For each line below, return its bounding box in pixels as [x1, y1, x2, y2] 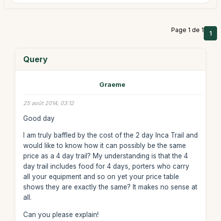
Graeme [99, 80, 126, 88]
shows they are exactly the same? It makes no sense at [23, 183, 197, 191]
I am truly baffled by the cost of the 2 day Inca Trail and [23, 131, 198, 139]
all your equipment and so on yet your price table [23, 173, 179, 181]
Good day [23, 114, 55, 122]
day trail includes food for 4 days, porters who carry [23, 162, 189, 170]
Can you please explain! [23, 210, 99, 219]
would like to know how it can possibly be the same [23, 142, 186, 149]
